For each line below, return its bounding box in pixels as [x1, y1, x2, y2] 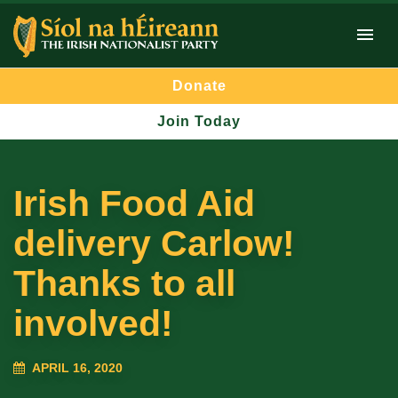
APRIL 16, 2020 [32, 360, 123, 375]
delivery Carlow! [13, 223, 295, 265]
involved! [13, 303, 173, 345]
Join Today [157, 114, 241, 130]
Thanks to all [13, 263, 235, 305]
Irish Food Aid [13, 183, 255, 225]
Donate [171, 78, 227, 94]
